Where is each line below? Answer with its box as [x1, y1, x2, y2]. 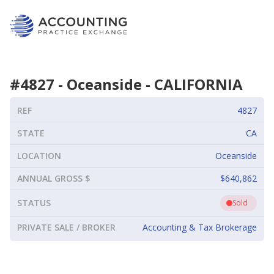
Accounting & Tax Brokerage [143, 221, 257, 234]
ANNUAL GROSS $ [17, 172, 90, 185]
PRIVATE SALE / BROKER [17, 221, 116, 234]
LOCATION [17, 150, 61, 162]
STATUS [17, 197, 51, 209]
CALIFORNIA [154, 74, 243, 95]
